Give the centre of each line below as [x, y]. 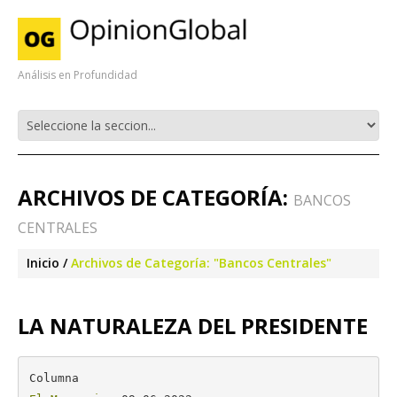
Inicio [43, 263]
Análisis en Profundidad [78, 75]
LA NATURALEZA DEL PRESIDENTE [193, 326]
